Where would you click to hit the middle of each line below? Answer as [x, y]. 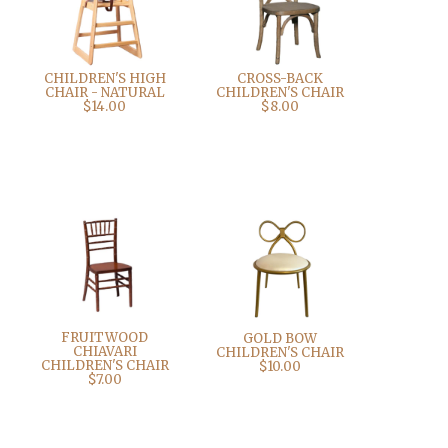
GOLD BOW [279, 338]
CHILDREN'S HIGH [104, 78]
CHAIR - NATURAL [104, 92]
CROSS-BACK [279, 78]
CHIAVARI [104, 352]
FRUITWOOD [105, 338]
